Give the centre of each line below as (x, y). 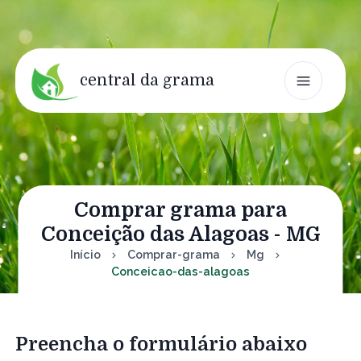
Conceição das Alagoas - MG (180, 234)
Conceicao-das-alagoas (180, 272)
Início (85, 255)
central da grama (147, 81)
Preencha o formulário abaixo (161, 344)
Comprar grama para (180, 210)
